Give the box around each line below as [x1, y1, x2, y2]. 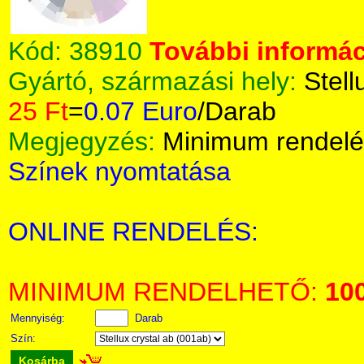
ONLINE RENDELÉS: [8, 217, 258, 246]
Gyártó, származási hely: [8, 67, 304, 96]
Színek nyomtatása [8, 157, 231, 186]
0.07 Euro [84, 97, 197, 126]
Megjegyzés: [8, 127, 162, 156]
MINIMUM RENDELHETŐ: [8, 277, 325, 306]
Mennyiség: [11, 312, 68, 324]
